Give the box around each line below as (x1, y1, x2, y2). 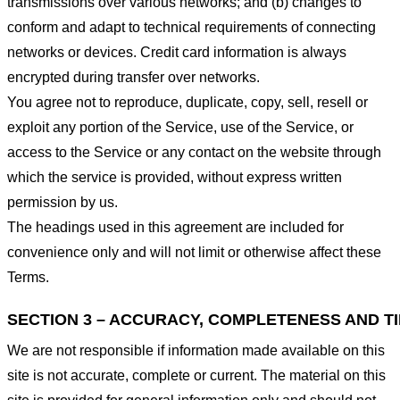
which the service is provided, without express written (7, 170, 342, 186)
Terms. (7, 270, 49, 286)
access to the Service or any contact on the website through (7, 145, 381, 161)
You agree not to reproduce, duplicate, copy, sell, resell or (7, 95, 368, 111)
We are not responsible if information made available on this (7, 343, 385, 359)
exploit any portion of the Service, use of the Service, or (7, 120, 354, 136)
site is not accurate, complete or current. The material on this (7, 368, 386, 384)
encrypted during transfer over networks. (7, 70, 260, 86)
